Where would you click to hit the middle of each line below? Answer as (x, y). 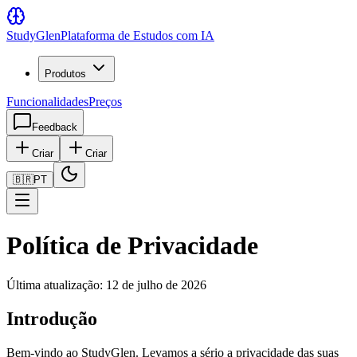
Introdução (52, 318)
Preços (105, 102)
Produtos (65, 74)
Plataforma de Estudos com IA (137, 35)
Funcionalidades (47, 102)
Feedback (55, 127)
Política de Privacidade (132, 246)
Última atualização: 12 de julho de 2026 (106, 284)
